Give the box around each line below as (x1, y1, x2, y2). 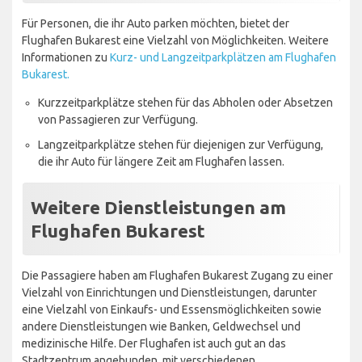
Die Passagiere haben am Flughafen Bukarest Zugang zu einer (22, 268, 333, 282)
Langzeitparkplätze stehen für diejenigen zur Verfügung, (38, 137, 323, 151)
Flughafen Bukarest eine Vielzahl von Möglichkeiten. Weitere (22, 33, 329, 47)
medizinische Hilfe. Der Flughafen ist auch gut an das (22, 336, 286, 350)
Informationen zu (22, 50, 110, 64)
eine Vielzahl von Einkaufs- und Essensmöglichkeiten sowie (22, 302, 322, 316)
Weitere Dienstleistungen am (31, 196, 286, 217)
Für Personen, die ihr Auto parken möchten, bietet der (22, 16, 289, 30)
